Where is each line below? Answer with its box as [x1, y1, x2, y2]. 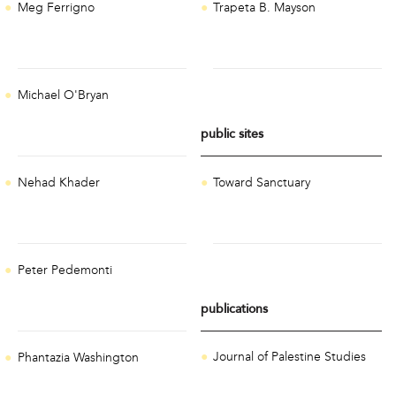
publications [200, 302, 268, 316]
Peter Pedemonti [17, 263, 112, 278]
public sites [200, 127, 263, 141]
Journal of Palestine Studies [213, 349, 367, 365]
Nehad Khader [17, 175, 100, 191]
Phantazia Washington [17, 350, 139, 366]
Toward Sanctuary [213, 174, 311, 190]
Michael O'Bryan [17, 88, 109, 103]
